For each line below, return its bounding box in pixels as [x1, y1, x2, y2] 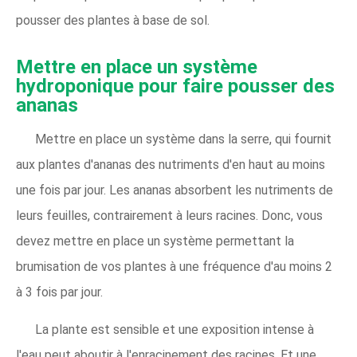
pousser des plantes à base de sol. [16, 12, 210, 28]
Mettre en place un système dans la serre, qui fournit [35, 131, 331, 147]
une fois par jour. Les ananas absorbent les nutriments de [16, 182, 333, 198]
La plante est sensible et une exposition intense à [35, 321, 314, 337]
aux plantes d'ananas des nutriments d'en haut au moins [16, 156, 325, 172]
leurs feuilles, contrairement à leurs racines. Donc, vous [16, 207, 323, 223]
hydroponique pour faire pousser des [16, 74, 335, 97]
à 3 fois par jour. [16, 284, 103, 300]
